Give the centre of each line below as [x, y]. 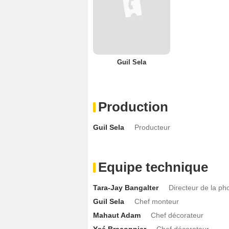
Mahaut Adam [117, 215]
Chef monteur [157, 201]
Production [133, 107]
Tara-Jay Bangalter [126, 187]
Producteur [152, 127]
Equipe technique [153, 167]
